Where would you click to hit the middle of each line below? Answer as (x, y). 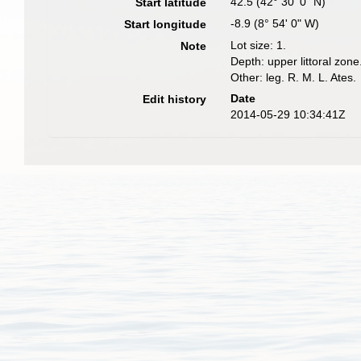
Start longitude (166, 24)
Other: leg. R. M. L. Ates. (294, 77)
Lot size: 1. (259, 45)
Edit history (175, 99)
